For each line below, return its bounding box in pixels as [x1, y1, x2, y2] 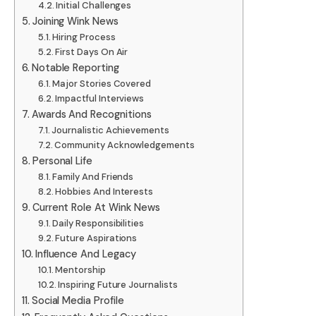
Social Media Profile [31, 294, 124, 308]
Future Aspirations [55, 232, 138, 245]
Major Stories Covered [52, 78, 152, 90]
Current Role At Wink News [32, 201, 160, 214]
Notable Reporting [31, 61, 119, 75]
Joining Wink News [32, 15, 119, 28]
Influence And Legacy [35, 248, 136, 261]
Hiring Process [52, 31, 116, 44]
